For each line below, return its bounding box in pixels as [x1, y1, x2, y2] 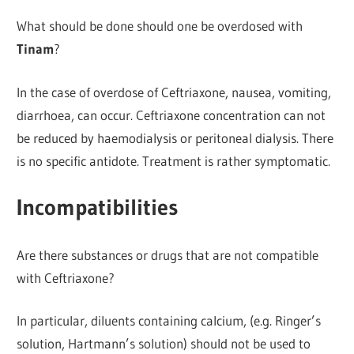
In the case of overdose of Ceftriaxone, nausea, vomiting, [17, 83, 332, 100]
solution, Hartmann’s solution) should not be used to [17, 335, 311, 352]
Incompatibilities [17, 194, 179, 221]
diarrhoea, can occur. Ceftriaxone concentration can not [17, 106, 326, 123]
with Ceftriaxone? [17, 269, 115, 286]
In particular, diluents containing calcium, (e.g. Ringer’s [17, 312, 322, 330]
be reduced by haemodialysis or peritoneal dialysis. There [17, 129, 334, 146]
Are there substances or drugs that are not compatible [17, 246, 319, 263]
